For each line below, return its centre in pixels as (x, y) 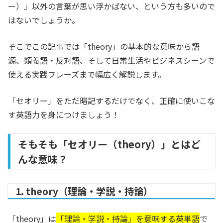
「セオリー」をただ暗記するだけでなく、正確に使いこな (111, 101)
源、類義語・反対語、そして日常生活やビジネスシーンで (111, 60)
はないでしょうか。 (44, 20)
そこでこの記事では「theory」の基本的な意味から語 (104, 46)
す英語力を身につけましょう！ (64, 114)
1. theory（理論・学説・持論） (84, 191)
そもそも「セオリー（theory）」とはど (109, 144)
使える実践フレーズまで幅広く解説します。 (87, 74)
